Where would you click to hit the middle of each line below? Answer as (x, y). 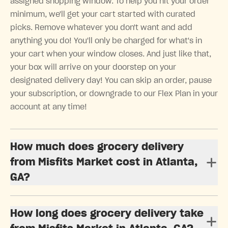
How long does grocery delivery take (107, 214)
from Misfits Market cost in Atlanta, (104, 163)
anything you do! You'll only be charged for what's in (106, 41)
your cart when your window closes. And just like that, (111, 54)
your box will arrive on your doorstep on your (93, 67)
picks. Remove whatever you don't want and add (101, 28)
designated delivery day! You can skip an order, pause (111, 81)
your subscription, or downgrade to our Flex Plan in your (114, 94)
